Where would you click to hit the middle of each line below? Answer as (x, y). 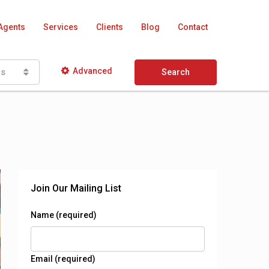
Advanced (93, 71)
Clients (110, 27)
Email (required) (63, 259)
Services (61, 27)
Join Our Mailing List (76, 188)
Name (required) (64, 215)
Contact (193, 27)
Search (175, 72)
